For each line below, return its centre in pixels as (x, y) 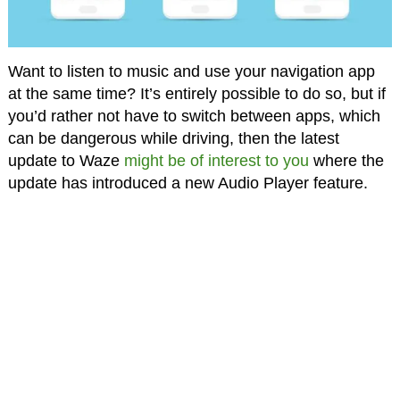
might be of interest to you (216, 161)
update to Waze (66, 161)
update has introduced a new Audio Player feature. (187, 183)
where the (346, 161)
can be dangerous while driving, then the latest (173, 139)
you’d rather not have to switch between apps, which (194, 117)
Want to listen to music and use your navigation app (191, 72)
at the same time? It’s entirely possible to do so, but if (196, 94)
